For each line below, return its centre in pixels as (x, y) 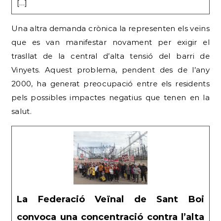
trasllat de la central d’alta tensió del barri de (110, 56)
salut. (21, 111)
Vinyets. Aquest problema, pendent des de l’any (110, 70)
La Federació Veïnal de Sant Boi (110, 200)
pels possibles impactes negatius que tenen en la (110, 97)
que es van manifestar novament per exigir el (110, 42)
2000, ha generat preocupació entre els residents (110, 83)
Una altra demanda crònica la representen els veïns (110, 28)
